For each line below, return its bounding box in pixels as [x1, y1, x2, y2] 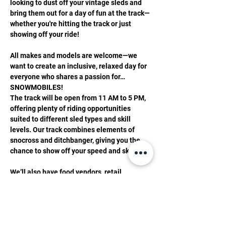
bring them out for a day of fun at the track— [10, 9, 150, 17]
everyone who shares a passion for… [10, 73, 125, 81]
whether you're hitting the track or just [10, 20, 133, 28]
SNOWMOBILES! [10, 83, 63, 91]
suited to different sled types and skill [10, 115, 132, 123]
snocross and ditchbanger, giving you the [10, 136, 142, 144]
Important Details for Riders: [10, 210, 100, 218]
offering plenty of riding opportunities [10, 104, 132, 112]
